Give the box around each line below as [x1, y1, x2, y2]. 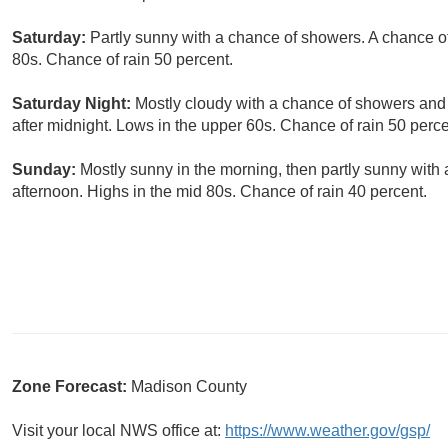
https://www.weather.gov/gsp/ [225, 422, 430, 440]
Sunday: [12, 161, 80, 179]
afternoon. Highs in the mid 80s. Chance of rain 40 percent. [12, 183, 427, 201]
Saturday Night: [12, 95, 135, 113]
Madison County [131, 378, 247, 396]
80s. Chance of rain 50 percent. [12, 51, 233, 69]
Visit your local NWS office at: [12, 422, 225, 440]
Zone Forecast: [12, 378, 131, 396]
